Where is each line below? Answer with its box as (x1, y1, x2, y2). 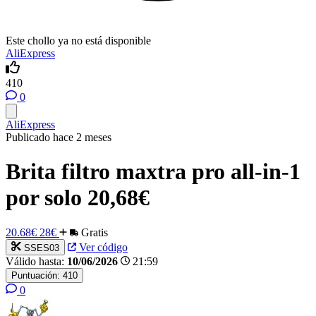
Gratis (78, 226, 108, 238)
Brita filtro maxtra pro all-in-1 (6, 159, 300, 185)
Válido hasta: (6, 255, 64, 267)
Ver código (76, 241, 128, 253)
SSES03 (24, 242, 59, 253)
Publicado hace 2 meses (6, 131, 111, 143)
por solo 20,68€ (6, 185, 150, 211)
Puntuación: (11, 269, 60, 281)
